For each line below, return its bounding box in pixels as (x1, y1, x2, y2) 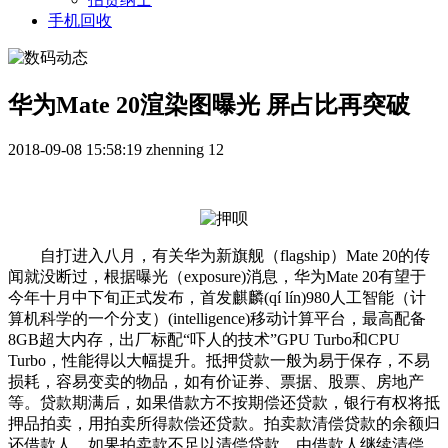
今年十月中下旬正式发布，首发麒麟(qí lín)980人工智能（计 (8, 289, 426, 307)
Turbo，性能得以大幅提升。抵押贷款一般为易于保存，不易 (8, 352, 430, 370)
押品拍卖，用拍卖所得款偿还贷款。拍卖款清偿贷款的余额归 (8, 415, 440, 433)
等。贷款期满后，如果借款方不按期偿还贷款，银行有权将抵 (8, 394, 440, 412)
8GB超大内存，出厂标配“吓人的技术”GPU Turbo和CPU (8, 331, 400, 349)
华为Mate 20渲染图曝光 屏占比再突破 (8, 92, 410, 119)
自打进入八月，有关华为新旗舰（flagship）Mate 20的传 (8, 247, 430, 265)
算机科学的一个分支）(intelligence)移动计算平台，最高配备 (8, 310, 426, 328)
